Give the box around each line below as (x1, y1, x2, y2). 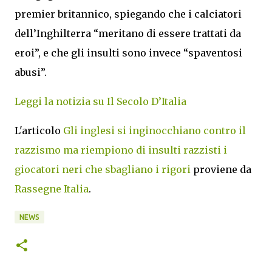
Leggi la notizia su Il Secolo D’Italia (15, 95, 186, 107)
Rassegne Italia (15, 183, 89, 195)
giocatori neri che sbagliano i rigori (15, 163, 191, 175)
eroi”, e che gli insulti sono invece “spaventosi (15, 47, 242, 59)
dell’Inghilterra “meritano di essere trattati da (15, 27, 241, 39)
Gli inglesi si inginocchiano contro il (63, 124, 246, 137)
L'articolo (15, 124, 63, 137)
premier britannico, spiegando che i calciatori (15, 8, 242, 20)
